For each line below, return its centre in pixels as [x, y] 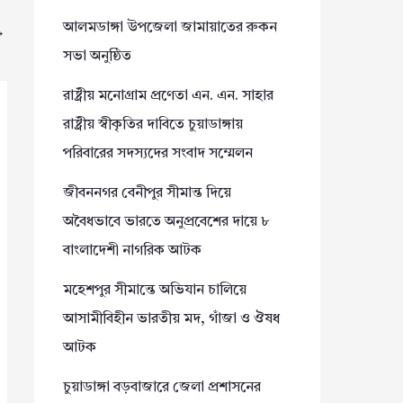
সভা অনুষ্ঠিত [97, 56]
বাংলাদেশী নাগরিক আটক [132, 251]
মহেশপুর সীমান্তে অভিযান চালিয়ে [155, 290]
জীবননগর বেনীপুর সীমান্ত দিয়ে [147, 193]
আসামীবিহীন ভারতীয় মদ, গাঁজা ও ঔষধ [171, 319]
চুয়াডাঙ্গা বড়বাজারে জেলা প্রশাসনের [162, 387]
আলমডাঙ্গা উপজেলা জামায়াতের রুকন [170, 27]
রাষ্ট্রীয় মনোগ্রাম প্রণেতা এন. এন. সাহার [168, 96]
